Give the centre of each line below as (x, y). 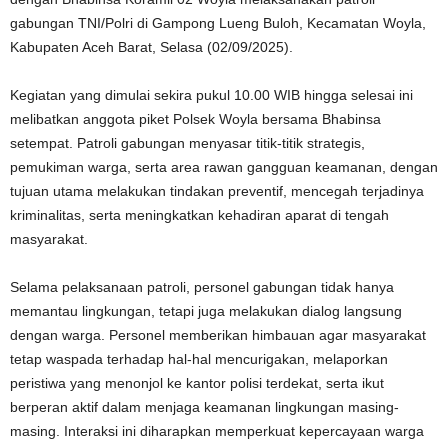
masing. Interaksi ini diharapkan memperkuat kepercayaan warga (217, 431)
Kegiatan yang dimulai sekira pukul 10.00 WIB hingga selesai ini (211, 95)
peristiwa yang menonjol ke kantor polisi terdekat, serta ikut (197, 383)
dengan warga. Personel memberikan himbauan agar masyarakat (218, 335)
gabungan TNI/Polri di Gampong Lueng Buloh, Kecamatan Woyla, (218, 23)
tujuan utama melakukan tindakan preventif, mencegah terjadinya (217, 191)
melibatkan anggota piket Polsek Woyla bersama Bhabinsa (195, 119)
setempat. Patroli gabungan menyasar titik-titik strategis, (187, 143)
